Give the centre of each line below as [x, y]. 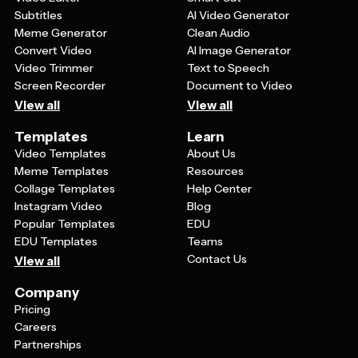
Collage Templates [65, 188]
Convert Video [53, 50]
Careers [36, 326]
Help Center [219, 188]
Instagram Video [58, 206]
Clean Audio [219, 32]
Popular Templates [65, 223]
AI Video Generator [238, 15]
